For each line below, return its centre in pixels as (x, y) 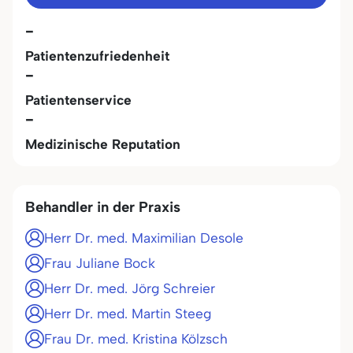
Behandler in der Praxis (103, 207)
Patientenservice (78, 100)
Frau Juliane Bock (100, 263)
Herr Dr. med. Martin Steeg (128, 314)
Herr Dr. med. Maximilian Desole (144, 238)
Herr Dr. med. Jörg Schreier (130, 288)
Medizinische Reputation (103, 144)
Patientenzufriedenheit (97, 56)
